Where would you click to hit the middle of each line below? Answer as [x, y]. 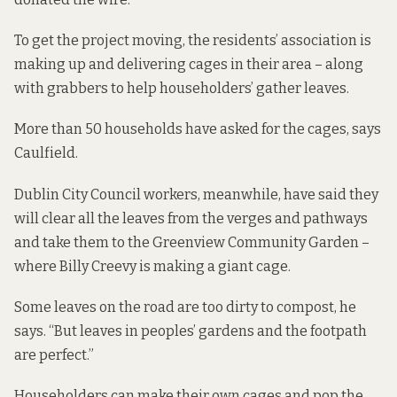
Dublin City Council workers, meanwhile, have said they [196, 194]
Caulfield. [46, 153]
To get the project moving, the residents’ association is [193, 41]
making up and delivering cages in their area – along [189, 65]
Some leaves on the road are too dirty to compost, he [185, 307]
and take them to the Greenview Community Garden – [192, 242]
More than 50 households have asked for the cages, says [198, 129]
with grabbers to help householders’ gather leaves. [182, 89]
